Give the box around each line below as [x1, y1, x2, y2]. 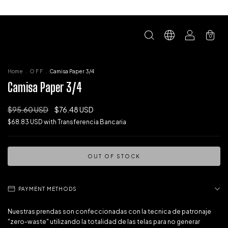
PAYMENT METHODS [18, 186, 77, 192]
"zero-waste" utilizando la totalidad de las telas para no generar [8, 218, 200, 225]
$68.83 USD [8, 118, 44, 126]
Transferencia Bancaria [58, 118, 126, 126]
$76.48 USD [54, 105, 94, 114]
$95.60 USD [8, 105, 48, 114]
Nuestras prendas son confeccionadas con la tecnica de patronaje [8, 208, 211, 215]
